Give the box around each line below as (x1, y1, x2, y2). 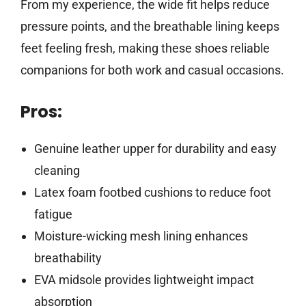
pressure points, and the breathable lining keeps (20, 19, 279, 34)
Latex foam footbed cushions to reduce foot (33, 185, 271, 200)
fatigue (33, 207, 72, 222)
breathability (33, 251, 102, 266)
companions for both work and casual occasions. (20, 63, 284, 78)
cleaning (33, 163, 80, 178)
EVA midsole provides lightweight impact (33, 273, 254, 288)
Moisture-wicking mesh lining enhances (33, 229, 248, 244)
